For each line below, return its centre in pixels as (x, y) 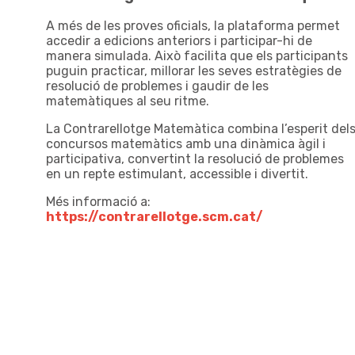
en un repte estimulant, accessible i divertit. (177, 174)
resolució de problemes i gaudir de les (157, 86)
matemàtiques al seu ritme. (128, 101)
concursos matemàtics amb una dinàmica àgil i (186, 144)
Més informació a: (98, 202)
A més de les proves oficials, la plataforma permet (193, 26)
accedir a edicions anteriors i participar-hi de (179, 41)
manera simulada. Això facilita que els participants (197, 56)
